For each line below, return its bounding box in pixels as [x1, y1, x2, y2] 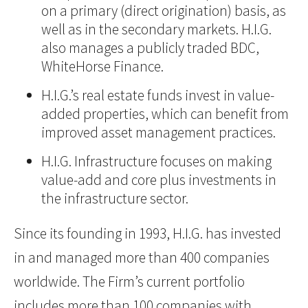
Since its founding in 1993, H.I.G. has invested [14, 224, 281, 243]
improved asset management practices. [41, 123, 276, 142]
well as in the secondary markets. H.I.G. [41, 20, 272, 39]
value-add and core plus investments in [41, 170, 276, 190]
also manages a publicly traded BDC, [41, 38, 259, 58]
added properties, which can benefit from [41, 104, 289, 124]
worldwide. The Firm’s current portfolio [14, 272, 245, 291]
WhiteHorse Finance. [41, 57, 164, 76]
